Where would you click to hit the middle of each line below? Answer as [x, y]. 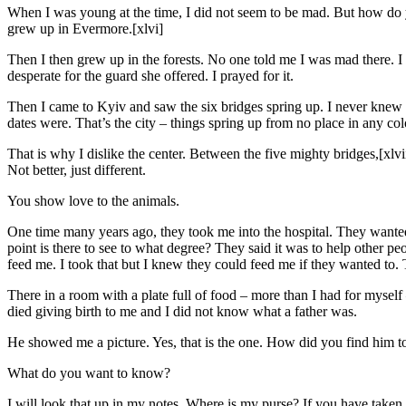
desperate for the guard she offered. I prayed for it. [150, 75]
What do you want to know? [89, 372]
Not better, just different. [77, 169]
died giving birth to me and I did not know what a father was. [182, 311]
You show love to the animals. [93, 200]
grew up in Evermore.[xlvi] [85, 28]
